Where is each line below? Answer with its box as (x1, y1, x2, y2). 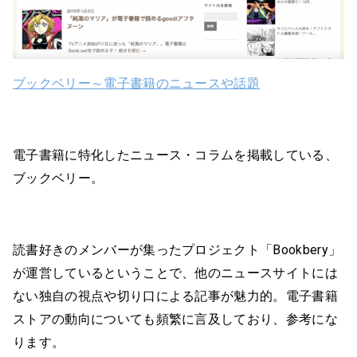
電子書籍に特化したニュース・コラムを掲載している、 (13, 147, 339, 163)
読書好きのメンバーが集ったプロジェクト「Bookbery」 (13, 242, 342, 258)
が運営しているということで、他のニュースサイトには (13, 265, 339, 281)
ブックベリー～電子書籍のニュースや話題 (13, 76, 261, 92)
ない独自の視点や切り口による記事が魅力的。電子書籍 (13, 288, 338, 304)
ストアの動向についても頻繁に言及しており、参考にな (13, 312, 338, 328)
